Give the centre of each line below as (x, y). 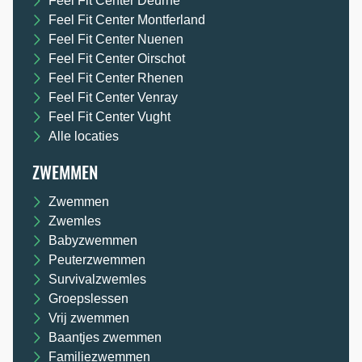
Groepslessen (88, 299)
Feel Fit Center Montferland (127, 20)
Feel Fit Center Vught (109, 117)
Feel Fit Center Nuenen (116, 40)
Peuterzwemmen (97, 260)
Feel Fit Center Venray (113, 98)
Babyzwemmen (93, 241)
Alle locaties (84, 137)
